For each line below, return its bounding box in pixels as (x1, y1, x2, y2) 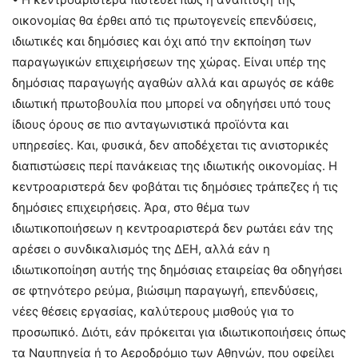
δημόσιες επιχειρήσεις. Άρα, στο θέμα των (12, 200, 250, 216)
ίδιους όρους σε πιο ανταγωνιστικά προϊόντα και (12, 117, 288, 133)
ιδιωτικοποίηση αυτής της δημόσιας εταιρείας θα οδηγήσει (12, 262, 342, 278)
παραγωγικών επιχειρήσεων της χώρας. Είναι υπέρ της (12, 54, 326, 70)
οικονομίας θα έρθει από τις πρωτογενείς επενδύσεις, (12, 13, 316, 29)
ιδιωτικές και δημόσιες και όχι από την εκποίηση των (12, 34, 312, 50)
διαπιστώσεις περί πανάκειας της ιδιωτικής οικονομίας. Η (12, 158, 337, 174)
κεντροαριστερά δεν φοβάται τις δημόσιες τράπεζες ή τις (12, 179, 338, 195)
